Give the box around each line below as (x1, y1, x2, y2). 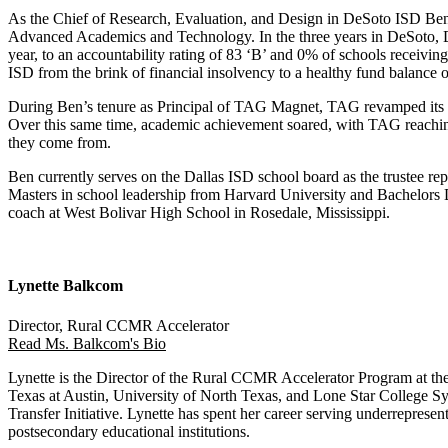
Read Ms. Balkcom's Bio (8, 334, 166, 352)
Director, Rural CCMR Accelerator (8, 316, 229, 334)
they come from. (8, 134, 111, 152)
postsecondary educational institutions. (8, 422, 250, 440)
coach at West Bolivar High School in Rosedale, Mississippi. (8, 204, 390, 222)
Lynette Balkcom (8, 277, 123, 295)
